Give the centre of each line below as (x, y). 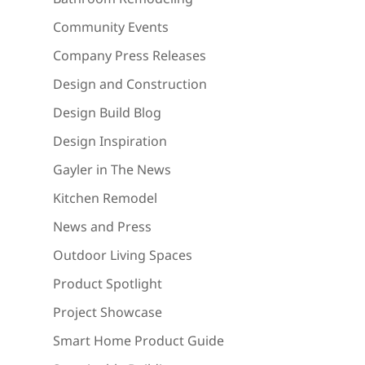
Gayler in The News (112, 170)
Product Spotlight (107, 284)
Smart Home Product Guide (138, 341)
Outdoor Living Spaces (122, 255)
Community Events (110, 27)
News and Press (102, 227)
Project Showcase (107, 312)
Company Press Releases (129, 56)
